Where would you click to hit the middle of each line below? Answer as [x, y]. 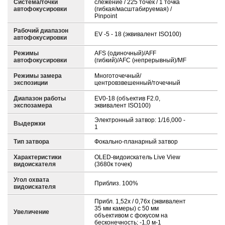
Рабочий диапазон [41, 31]
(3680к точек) [113, 164]
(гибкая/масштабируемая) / [133, 9]
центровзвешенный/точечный [137, 83]
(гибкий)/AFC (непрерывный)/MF [140, 61]
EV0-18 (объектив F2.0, [127, 99]
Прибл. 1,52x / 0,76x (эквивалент [140, 202]
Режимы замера [38, 76]
